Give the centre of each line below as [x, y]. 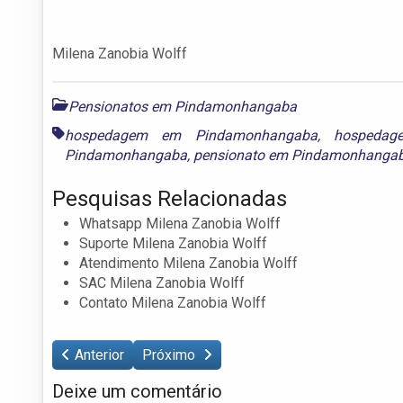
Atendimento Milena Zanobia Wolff [188, 263]
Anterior [99, 354]
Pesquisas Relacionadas [170, 198]
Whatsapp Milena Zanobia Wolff [180, 223]
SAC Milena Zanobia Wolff [162, 282]
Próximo [170, 354]
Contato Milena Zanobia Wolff [173, 302]
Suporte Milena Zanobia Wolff [173, 243]
